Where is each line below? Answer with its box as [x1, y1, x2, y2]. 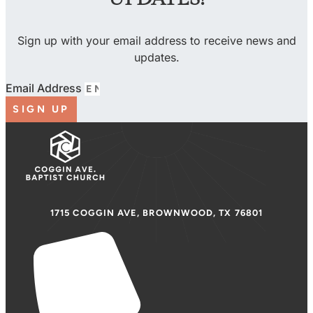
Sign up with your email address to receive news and [17, 34, 296, 48]
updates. [133, 50, 180, 65]
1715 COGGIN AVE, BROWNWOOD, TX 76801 [50, 208, 263, 219]
